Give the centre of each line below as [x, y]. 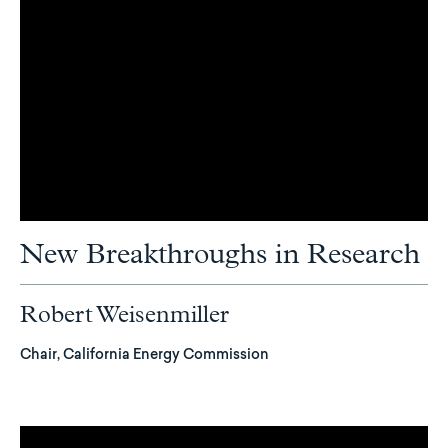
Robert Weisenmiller [124, 314]
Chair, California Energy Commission [144, 355]
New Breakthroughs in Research [220, 254]
